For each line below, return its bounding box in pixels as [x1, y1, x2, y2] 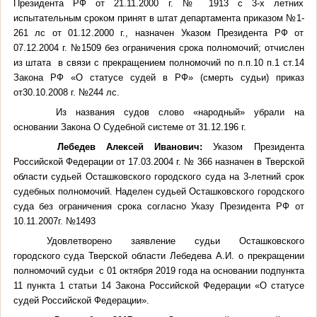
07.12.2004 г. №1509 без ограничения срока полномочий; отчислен [13, 42, 304, 53]
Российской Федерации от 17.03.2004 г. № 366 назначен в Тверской [13, 156, 304, 167]
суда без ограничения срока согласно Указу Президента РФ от [13, 200, 304, 212]
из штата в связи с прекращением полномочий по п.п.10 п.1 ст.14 [13, 57, 304, 68]
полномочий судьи [13, 265, 93, 276]
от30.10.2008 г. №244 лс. [13, 86, 120, 98]
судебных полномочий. [13, 185, 115, 197]
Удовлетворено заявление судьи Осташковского [46, 235, 304, 246]
